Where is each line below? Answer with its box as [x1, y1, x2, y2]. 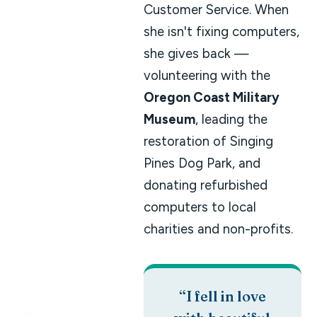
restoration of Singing [143, 132, 273, 149]
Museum [143, 110, 195, 127]
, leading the [195, 110, 267, 127]
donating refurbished [143, 176, 267, 193]
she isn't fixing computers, [143, 23, 299, 40]
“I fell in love [178, 287, 266, 305]
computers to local [143, 198, 256, 215]
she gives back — [143, 45, 249, 62]
